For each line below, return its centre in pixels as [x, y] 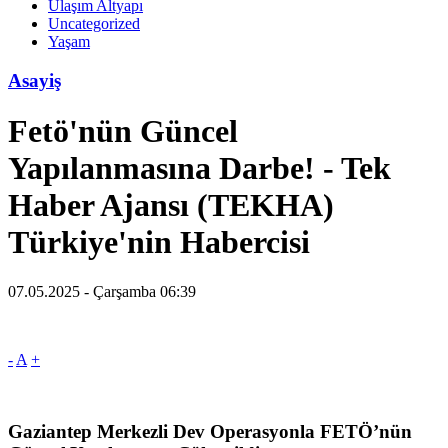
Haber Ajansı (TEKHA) [171, 205]
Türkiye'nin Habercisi [159, 242]
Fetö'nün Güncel [123, 131]
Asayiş [34, 80]
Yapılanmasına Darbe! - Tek [199, 168]
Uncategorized [94, 23]
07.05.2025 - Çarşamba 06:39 [102, 291]
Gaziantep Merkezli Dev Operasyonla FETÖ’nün [210, 432]
